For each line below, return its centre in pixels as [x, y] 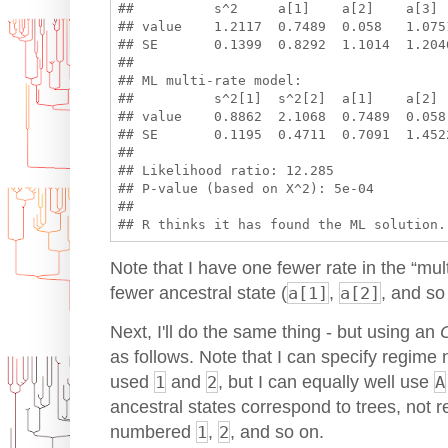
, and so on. [277, 432]
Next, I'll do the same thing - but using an [275, 332]
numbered [153, 432]
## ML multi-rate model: [209, 81]
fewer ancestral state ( [198, 293]
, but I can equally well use [326, 382]
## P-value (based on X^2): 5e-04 [249, 189]
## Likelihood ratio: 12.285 [229, 171]
